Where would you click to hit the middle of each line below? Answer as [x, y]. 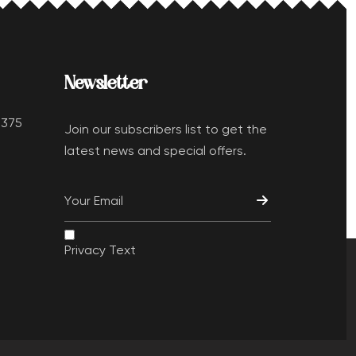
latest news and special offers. [155, 151]
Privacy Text [100, 251]
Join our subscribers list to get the [165, 130]
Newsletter [105, 84]
